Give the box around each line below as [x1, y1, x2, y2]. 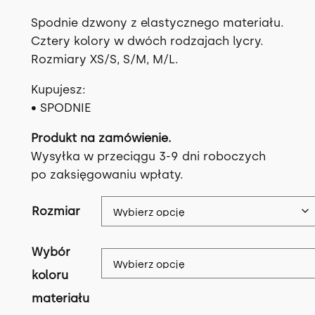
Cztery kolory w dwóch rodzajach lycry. [30, 34, 264, 49]
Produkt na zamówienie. [30, 130, 172, 145]
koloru [31, 267, 68, 282]
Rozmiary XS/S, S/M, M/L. [30, 52, 179, 67]
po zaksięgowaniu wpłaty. [30, 167, 184, 181]
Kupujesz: [30, 82, 86, 96]
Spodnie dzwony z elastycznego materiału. [30, 15, 284, 30]
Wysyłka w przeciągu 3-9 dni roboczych [30, 148, 266, 163]
